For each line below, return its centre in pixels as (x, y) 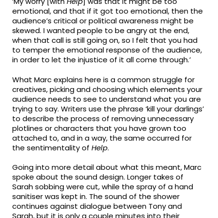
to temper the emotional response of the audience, (107, 50)
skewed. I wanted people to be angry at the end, (101, 31)
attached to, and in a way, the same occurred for (102, 138)
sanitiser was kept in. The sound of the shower (96, 197)
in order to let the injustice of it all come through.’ (102, 60)
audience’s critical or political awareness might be (103, 21)
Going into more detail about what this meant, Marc (107, 167)
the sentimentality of (52, 147)
